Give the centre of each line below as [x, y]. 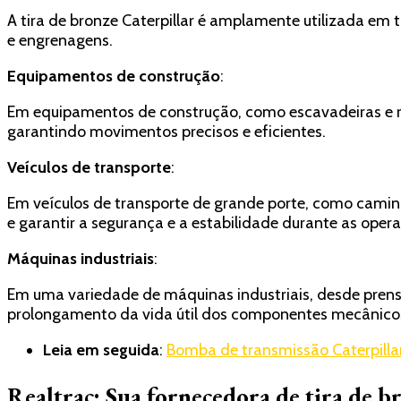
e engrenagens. [60, 41]
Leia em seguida [101, 350]
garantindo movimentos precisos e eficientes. [166, 132]
